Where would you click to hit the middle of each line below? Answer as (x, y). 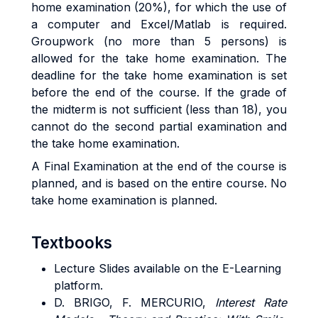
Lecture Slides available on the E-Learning (168, 268)
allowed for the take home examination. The (159, 58)
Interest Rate (251, 302)
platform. (78, 285)
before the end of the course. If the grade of (159, 92)
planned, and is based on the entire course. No (159, 183)
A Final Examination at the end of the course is (159, 166)
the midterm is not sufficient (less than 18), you (159, 109)
